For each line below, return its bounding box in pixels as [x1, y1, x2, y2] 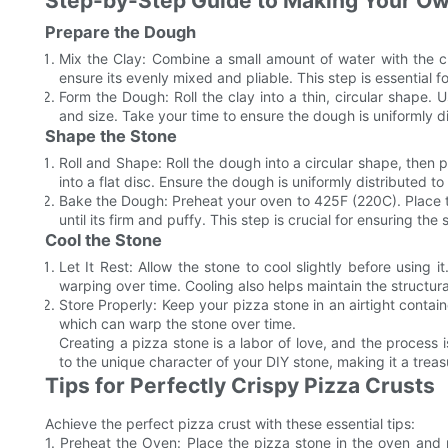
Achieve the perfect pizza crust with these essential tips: [45, 415, 415, 433]
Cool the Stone [45, 230, 162, 251]
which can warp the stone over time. [59, 315, 296, 333]
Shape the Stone [45, 126, 177, 147]
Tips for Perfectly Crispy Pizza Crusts [45, 373, 435, 399]
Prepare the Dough [45, 22, 196, 43]
